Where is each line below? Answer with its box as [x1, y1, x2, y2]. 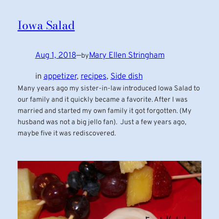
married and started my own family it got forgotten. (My [17, 106, 192, 116]
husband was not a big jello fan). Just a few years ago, [17, 117, 186, 127]
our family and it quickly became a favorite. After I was [17, 95, 188, 105]
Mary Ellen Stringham [88, 50, 165, 61]
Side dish [110, 71, 143, 82]
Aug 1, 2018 [35, 50, 76, 61]
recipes [80, 71, 107, 82]
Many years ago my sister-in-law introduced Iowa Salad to [17, 84, 200, 93]
